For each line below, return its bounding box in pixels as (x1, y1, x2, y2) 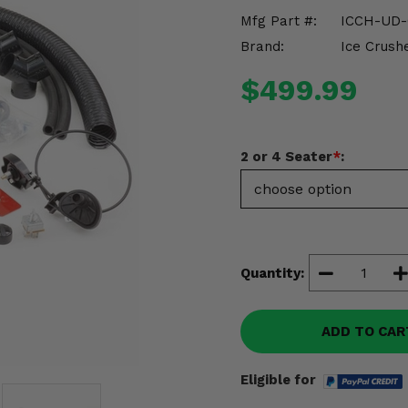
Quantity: (240, 264, 304, 281)
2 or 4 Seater (240, 148, 332, 165)
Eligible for (240, 372, 316, 388)
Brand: (240, 38, 284, 55)
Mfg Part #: (240, 13, 317, 29)
